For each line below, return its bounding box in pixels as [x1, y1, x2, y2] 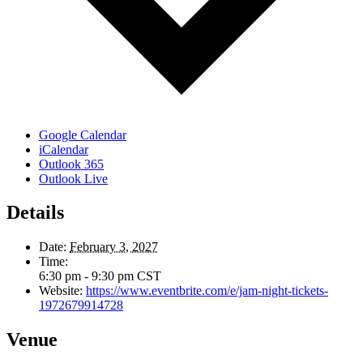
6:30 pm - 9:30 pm [39, 269, 137, 284]
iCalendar [39, 142, 88, 156]
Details [6, 202, 64, 224]
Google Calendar [39, 127, 126, 142]
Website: [39, 284, 83, 298]
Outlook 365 [39, 156, 104, 171]
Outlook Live [39, 171, 108, 186]
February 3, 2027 [70, 240, 158, 254]
